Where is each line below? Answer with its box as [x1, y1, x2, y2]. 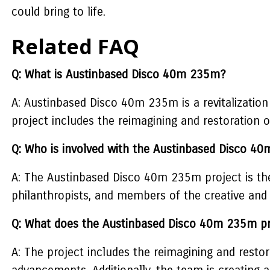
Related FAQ [11, 33, 139, 60]
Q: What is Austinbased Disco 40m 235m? [11, 67, 226, 81]
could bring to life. [11, 5, 105, 19]
